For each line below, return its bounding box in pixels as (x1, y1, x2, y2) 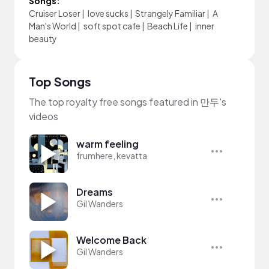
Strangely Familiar (135, 8, 205, 19)
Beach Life (147, 20, 188, 31)
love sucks (87, 8, 128, 19)
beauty (29, 33, 57, 44)
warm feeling (76, 138, 139, 150)
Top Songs (29, 74, 91, 89)
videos (29, 110, 58, 122)
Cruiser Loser (29, 8, 80, 19)
